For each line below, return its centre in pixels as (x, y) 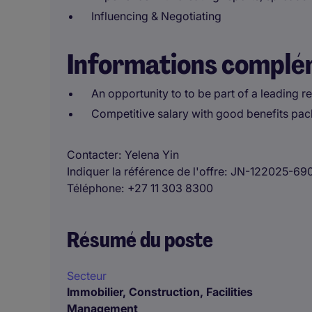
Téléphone (94, 188)
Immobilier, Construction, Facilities (160, 292)
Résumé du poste (140, 240)
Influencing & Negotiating (156, 16)
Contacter (93, 155)
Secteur (87, 276)
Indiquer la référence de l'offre (146, 171)
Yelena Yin (152, 155)
